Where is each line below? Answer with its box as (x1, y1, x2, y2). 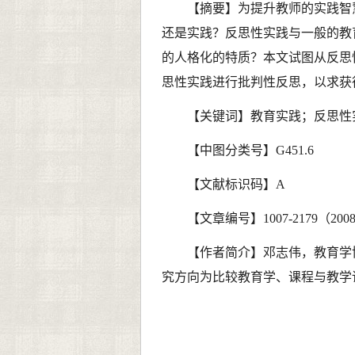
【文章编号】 (186, 212, 263, 225)
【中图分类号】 (186, 143, 276, 157)
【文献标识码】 (186, 177, 276, 191)
